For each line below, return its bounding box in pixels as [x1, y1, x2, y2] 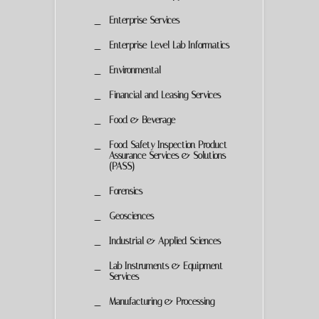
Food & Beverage [109, 114, 175, 125]
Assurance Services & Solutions [109, 150, 226, 161]
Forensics [109, 185, 142, 197]
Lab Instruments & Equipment [109, 260, 223, 271]
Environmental [109, 64, 161, 75]
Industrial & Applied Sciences [109, 235, 221, 246]
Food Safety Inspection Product [109, 139, 227, 150]
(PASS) [109, 160, 135, 172]
